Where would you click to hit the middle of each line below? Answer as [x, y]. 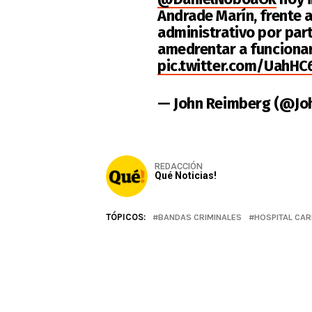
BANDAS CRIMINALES [200, 217]
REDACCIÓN [179, 166]
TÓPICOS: [126, 217]
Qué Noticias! [186, 175]
